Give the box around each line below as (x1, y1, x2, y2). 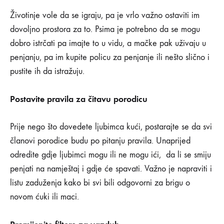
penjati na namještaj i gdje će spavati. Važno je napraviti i (10, 163, 212, 174)
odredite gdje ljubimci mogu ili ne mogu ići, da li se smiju (10, 149, 211, 160)
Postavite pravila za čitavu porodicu (10, 93, 147, 105)
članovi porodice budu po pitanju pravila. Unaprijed (10, 135, 190, 146)
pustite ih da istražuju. (10, 66, 84, 77)
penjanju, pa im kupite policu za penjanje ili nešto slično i (10, 52, 209, 63)
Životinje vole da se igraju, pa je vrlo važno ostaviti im (10, 10, 199, 21)
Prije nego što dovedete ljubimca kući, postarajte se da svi (10, 121, 212, 132)
